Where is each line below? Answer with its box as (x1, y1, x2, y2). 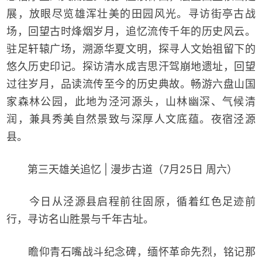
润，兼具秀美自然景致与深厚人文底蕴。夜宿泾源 (6, 112, 256, 125)
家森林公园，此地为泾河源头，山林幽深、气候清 (6, 95, 256, 108)
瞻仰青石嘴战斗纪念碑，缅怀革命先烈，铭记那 (6, 246, 256, 258)
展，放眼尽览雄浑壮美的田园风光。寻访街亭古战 (6, 7, 256, 20)
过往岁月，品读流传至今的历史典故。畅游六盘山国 (6, 77, 256, 90)
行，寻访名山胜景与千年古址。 (6, 213, 154, 226)
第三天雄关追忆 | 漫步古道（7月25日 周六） (6, 163, 238, 175)
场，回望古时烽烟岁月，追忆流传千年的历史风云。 (6, 25, 256, 37)
